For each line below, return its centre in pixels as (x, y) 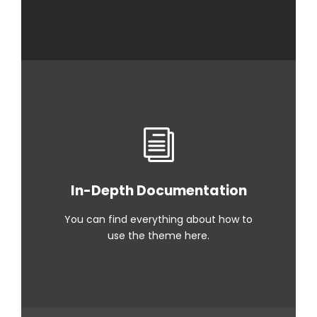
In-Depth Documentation (158, 190)
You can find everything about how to (158, 219)
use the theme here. (158, 235)
